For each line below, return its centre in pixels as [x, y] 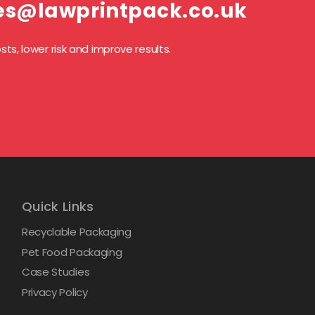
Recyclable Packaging [76, 232]
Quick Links [58, 206]
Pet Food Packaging [72, 252]
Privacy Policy [54, 292]
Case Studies [56, 272]
